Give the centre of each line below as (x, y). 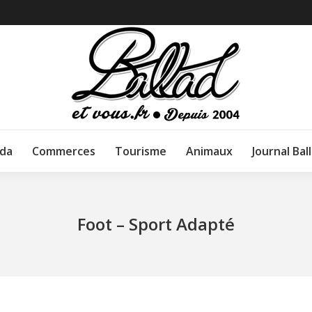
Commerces (64, 151)
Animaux (209, 151)
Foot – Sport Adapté (156, 224)
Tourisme (141, 151)
